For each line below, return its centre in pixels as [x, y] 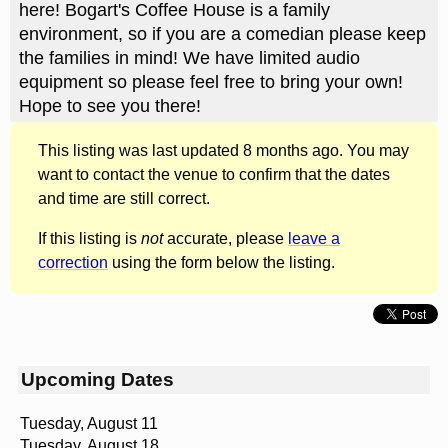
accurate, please [225, 239]
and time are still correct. [124, 199]
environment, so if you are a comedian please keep [222, 33]
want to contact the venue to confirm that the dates [214, 175]
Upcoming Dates [97, 380]
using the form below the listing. [221, 263]
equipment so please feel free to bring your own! [210, 81]
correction [73, 263]
